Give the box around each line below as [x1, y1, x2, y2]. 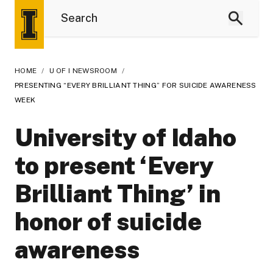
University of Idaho [15, 123, 236, 152]
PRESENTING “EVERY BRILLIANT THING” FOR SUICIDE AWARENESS [15, 81, 257, 90]
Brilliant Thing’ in [15, 179, 221, 208]
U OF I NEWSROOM [49, 66, 118, 75]
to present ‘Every [15, 151, 214, 180]
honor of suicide [15, 207, 202, 236]
